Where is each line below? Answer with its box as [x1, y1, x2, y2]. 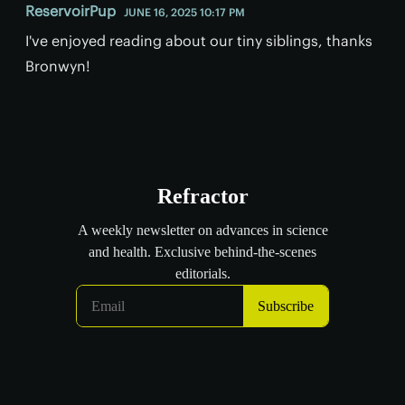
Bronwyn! [25, 56, 90, 75]
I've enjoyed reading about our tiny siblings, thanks [25, 31, 372, 50]
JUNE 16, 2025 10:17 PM [124, 5, 245, 19]
